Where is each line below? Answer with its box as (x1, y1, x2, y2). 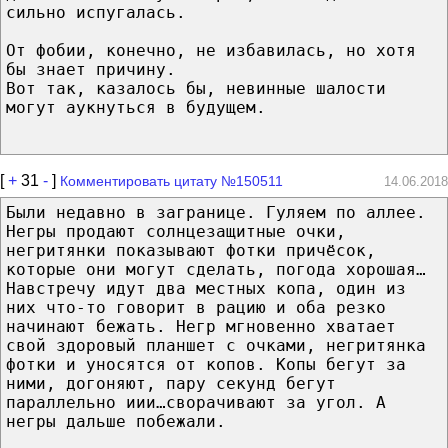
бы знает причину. (6, 59, 176, 79)
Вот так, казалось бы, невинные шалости (6, 78, 386, 98)
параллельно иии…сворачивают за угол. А (6, 392, 386, 412)
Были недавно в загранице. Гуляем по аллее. (6, 202, 426, 222)
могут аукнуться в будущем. (6, 97, 266, 117)
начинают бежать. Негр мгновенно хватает (6, 316, 396, 336)
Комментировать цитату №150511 (60, 172, 283, 189)
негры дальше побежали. (6, 411, 226, 431)
